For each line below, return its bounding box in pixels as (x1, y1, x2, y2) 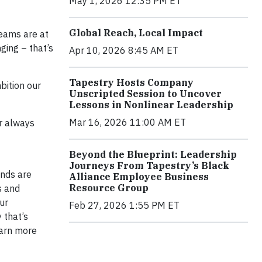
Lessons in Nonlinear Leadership (69, 98, 233, 111)
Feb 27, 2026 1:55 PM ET (69, 199, 180, 211)
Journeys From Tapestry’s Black (69, 159, 229, 171)
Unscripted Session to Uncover (69, 87, 222, 99)
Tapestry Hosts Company (69, 76, 194, 88)
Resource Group (69, 181, 149, 194)
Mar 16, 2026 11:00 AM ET (69, 116, 186, 128)
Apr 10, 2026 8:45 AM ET (69, 44, 178, 56)
